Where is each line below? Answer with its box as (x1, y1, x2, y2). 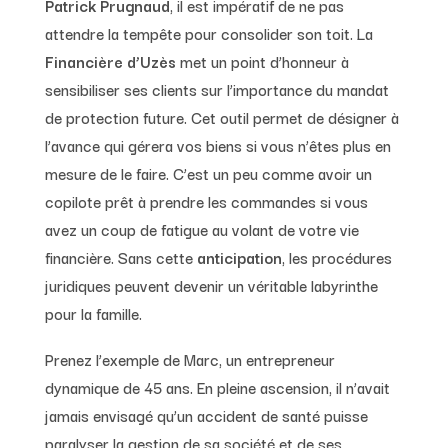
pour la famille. (44, 300, 142, 325)
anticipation (196, 244, 282, 269)
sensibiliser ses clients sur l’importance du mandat (44, 76, 389, 101)
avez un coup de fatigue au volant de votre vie (44, 216, 359, 241)
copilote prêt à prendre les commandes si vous (44, 188, 368, 213)
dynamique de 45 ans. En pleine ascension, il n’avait (44, 374, 390, 399)
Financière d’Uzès (44, 48, 176, 73)
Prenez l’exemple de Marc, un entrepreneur (44, 346, 335, 371)
